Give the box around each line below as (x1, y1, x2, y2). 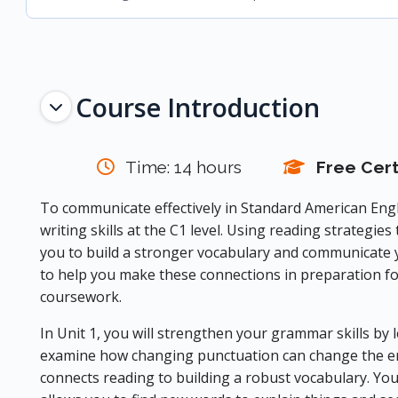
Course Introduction (75, 90, 320, 124)
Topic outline (38, 75, 211, 113)
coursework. (39, 287, 122, 306)
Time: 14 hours (124, 157, 242, 177)
